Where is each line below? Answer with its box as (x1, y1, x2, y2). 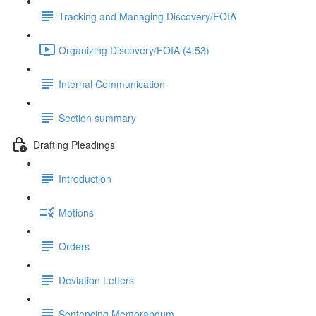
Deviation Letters (59, 272, 134, 287)
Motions (59, 205, 94, 219)
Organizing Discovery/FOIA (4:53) (59, 42, 209, 57)
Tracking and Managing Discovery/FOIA (59, 8, 236, 23)
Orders (59, 238, 90, 253)
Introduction (59, 171, 111, 186)
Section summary (59, 110, 136, 125)
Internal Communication (59, 76, 165, 91)
